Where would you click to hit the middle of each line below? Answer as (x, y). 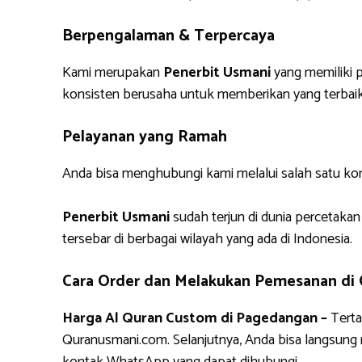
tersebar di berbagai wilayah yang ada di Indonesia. (207, 239)
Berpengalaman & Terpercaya (168, 36)
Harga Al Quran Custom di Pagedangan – (195, 318)
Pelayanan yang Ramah (145, 137)
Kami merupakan (113, 73)
